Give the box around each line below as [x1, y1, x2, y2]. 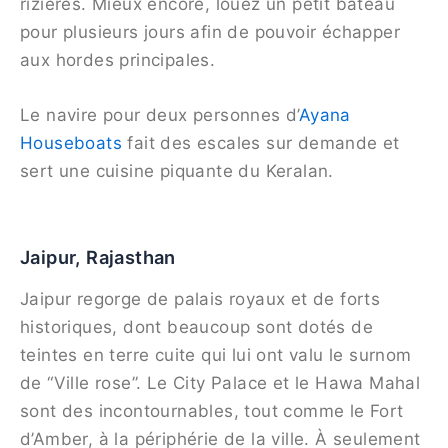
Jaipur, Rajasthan [20, 246, 176, 269]
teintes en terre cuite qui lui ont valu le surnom [20, 344, 412, 365]
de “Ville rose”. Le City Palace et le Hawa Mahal [20, 372, 421, 393]
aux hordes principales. [20, 49, 216, 70]
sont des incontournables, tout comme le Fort [20, 400, 404, 421]
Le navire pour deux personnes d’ [20, 104, 299, 125]
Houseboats [20, 132, 123, 153]
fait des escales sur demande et [122, 132, 400, 153]
